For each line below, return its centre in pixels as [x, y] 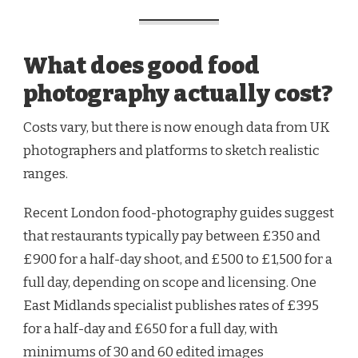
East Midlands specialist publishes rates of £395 [171, 305]
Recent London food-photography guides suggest [179, 213]
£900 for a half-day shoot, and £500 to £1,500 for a [178, 259]
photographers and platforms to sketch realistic [171, 150]
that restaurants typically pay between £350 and [172, 236]
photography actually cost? [178, 93]
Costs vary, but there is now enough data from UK [176, 127]
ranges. [46, 173]
